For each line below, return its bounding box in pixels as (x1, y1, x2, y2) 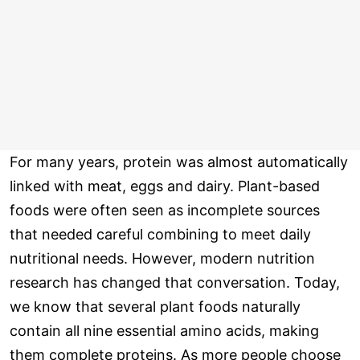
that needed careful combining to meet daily (10, 226, 311, 243)
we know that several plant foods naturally (10, 298, 301, 316)
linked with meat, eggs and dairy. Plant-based (10, 178, 320, 195)
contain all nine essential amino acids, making (10, 322, 319, 340)
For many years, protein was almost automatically (10, 153, 348, 171)
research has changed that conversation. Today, (10, 274, 340, 292)
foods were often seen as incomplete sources (10, 202, 320, 219)
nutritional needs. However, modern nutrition (10, 250, 315, 268)
